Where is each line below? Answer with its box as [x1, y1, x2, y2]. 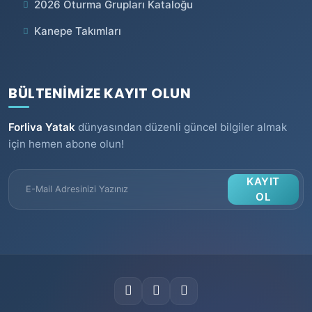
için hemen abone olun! [8, 136, 124, 150]
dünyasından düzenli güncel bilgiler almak [75, 120, 287, 134]
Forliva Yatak [8, 120, 75, 134]
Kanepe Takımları [33, 24, 121, 38]
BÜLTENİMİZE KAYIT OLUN [8, 83, 191, 103]
